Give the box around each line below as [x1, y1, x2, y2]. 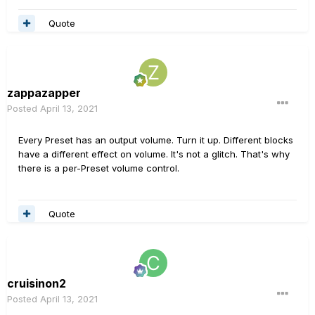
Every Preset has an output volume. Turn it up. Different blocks [18, 134, 293, 146]
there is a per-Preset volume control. [18, 162, 182, 174]
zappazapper [7, 86, 81, 101]
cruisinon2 [7, 276, 66, 291]
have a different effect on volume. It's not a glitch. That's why [18, 148, 290, 160]
